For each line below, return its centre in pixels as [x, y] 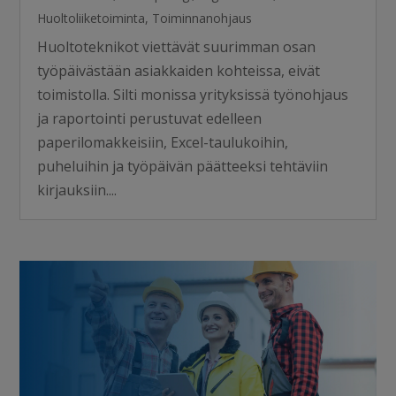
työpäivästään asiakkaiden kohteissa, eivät [179, 70]
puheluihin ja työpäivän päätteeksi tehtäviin [183, 166]
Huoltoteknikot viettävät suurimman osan [177, 46]
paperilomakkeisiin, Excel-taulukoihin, [163, 142]
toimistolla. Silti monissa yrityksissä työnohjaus [193, 94]
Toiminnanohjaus [202, 18]
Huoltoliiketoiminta [91, 18]
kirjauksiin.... [77, 190]
